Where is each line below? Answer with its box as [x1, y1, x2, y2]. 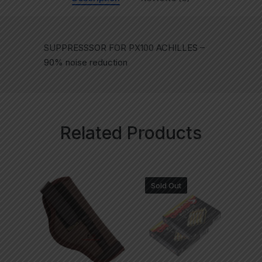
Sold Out [150, 181, 181, 191]
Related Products [60, 122, 202, 144]
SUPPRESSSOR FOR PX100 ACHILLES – [43, 42, 205, 54]
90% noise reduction [43, 57, 127, 68]
